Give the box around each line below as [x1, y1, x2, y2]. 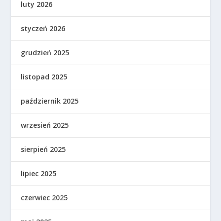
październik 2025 [21, 96, 79, 106]
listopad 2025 [21, 72, 68, 82]
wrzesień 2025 [21, 120, 69, 130]
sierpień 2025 [21, 145, 66, 154]
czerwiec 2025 [21, 193, 68, 203]
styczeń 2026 [21, 24, 66, 34]
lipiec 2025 [21, 169, 57, 179]
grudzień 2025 [21, 48, 70, 58]
